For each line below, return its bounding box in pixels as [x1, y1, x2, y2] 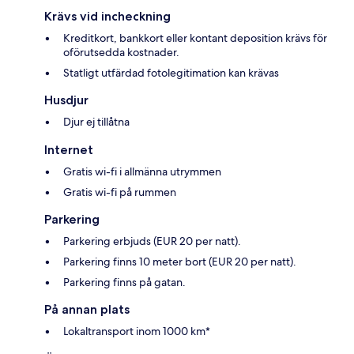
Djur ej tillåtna [63, 114, 130, 129]
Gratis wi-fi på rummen [63, 184, 176, 199]
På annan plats [44, 301, 130, 317]
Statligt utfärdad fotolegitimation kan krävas [63, 65, 279, 80]
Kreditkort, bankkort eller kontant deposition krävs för [63, 30, 327, 45]
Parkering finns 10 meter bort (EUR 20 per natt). [63, 254, 296, 269]
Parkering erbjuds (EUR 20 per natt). [63, 233, 241, 248]
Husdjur [44, 92, 88, 107]
